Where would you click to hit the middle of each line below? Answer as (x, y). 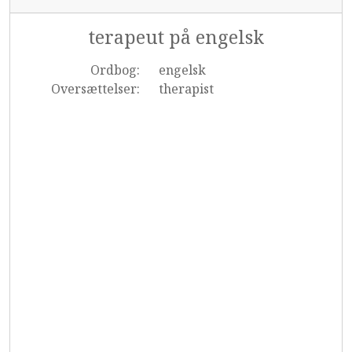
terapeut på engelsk (176, 37)
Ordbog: (115, 70)
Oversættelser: (95, 89)
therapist (186, 89)
